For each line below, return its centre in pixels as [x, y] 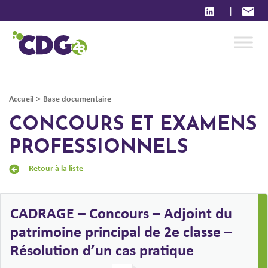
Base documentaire [77, 98]
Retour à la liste [56, 167]
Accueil [21, 98]
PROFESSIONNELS [99, 148]
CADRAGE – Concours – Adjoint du [121, 213]
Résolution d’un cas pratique [102, 250]
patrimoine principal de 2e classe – [121, 232]
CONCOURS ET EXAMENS [133, 125]
